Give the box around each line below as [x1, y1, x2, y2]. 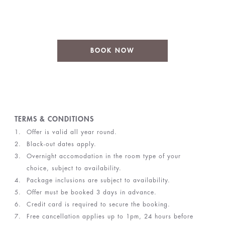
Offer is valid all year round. [26, 129, 117, 135]
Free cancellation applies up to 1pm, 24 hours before [26, 213, 193, 219]
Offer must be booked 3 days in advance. [26, 189, 157, 195]
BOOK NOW [90, 47, 135, 54]
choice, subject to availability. [26, 165, 122, 171]
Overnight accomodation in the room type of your [26, 153, 181, 159]
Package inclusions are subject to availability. [26, 177, 170, 183]
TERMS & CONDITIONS [14, 116, 94, 123]
